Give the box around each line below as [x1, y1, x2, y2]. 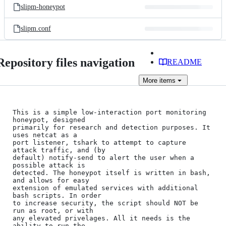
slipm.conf [21, 25, 51, 32]
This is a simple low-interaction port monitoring [13, 108, 206, 116]
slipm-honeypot [21, 3, 65, 11]
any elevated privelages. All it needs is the [13, 214, 190, 222]
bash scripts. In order [13, 192, 101, 199]
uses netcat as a [13, 131, 77, 139]
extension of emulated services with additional [13, 184, 198, 192]
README [167, 58, 202, 66]
